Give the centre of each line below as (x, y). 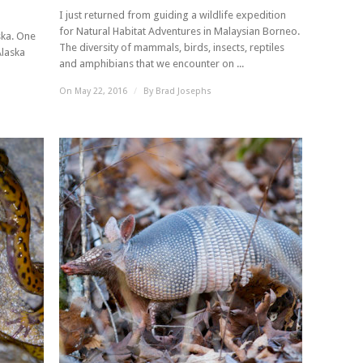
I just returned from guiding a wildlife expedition (173, 15)
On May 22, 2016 (94, 91)
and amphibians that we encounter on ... (152, 64)
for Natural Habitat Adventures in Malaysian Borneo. (181, 31)
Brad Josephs (184, 91)
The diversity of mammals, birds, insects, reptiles (172, 47)
